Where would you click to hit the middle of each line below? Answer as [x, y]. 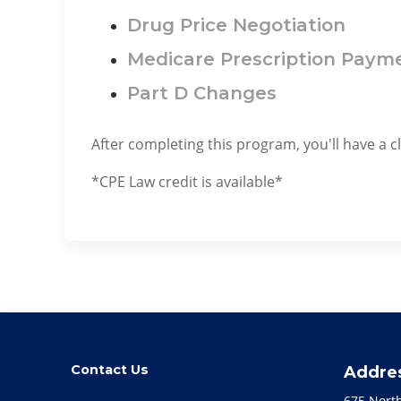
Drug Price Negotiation [236, 26]
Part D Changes [202, 94]
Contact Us [109, 369]
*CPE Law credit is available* [187, 182]
